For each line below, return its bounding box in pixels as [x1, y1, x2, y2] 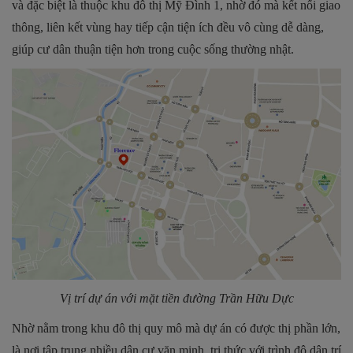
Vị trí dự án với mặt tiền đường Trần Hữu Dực [59, 291, 294, 305]
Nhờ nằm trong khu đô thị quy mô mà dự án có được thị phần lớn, [12, 321, 340, 335]
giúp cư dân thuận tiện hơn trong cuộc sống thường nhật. [12, 43, 294, 57]
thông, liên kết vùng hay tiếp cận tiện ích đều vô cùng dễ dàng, [12, 20, 324, 35]
